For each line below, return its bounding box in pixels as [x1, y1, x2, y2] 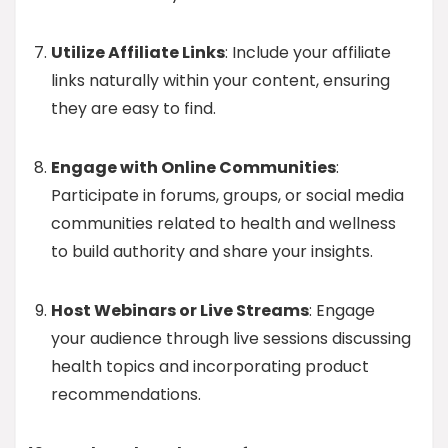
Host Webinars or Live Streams [51, 299, 309, 322]
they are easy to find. [51, 97, 216, 120]
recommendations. [51, 383, 201, 406]
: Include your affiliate [225, 41, 391, 64]
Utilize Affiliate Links [51, 41, 225, 64]
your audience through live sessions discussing [51, 327, 411, 350]
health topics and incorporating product [51, 355, 369, 378]
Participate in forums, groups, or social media [51, 184, 404, 207]
